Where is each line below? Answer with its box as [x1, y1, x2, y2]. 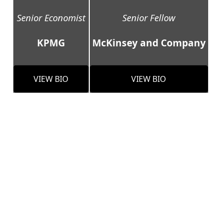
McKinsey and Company [92, 36, 206, 50]
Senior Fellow [122, 11, 175, 24]
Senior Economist [16, 11, 85, 24]
